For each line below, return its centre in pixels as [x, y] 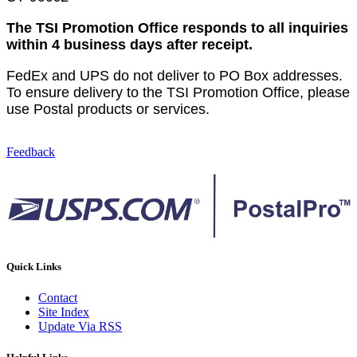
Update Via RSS [80, 326]
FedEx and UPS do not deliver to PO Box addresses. [177, 76]
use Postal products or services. [108, 110]
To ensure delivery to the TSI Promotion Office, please [178, 93]
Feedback [31, 152]
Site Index [64, 312]
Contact [58, 297]
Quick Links [34, 266]
